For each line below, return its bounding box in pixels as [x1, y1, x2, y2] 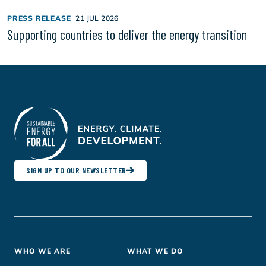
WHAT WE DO [127, 246, 183, 255]
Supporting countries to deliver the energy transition [7, 26, 247, 43]
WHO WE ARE [14, 246, 71, 255]
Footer [14, 245, 47, 263]
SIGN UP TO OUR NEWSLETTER [26, 165, 126, 175]
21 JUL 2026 [75, 14, 119, 23]
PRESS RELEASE [7, 14, 71, 23]
